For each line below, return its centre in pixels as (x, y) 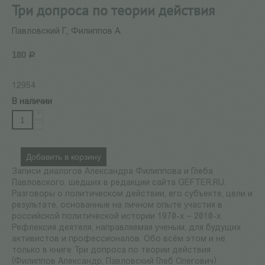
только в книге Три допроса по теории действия (111, 251)
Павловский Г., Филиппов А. (67, 32)
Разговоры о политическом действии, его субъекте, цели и (132, 195)
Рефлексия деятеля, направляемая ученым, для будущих (126, 228)
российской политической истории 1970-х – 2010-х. (117, 217)
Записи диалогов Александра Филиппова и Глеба (112, 172)
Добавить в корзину (64, 157)
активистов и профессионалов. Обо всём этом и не (119, 240)
